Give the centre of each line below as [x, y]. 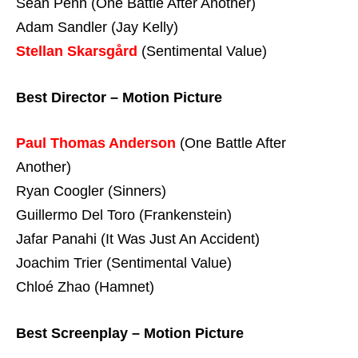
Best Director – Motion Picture [119, 97]
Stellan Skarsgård [77, 51]
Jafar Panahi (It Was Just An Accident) [138, 239]
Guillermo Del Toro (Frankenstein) [124, 215]
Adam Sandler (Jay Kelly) [97, 27]
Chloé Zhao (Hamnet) [85, 287]
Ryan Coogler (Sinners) [91, 191]
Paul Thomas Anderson [96, 143]
